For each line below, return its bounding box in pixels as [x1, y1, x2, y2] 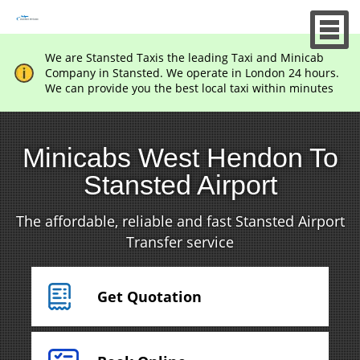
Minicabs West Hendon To [22, 142, 338, 173]
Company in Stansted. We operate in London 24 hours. [44, 65, 339, 80]
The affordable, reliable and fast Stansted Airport [15, 211, 345, 231]
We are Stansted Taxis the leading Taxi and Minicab [44, 50, 324, 65]
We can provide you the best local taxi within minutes [44, 80, 333, 96]
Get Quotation [96, 287, 202, 306]
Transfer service [126, 232, 234, 252]
